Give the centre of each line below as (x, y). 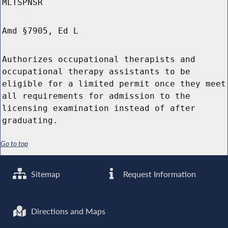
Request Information (159, 174)
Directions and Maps (67, 211)
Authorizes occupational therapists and (99, 60)
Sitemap (45, 174)
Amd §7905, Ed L (40, 31)
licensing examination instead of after (99, 108)
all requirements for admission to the (96, 96)
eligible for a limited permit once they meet (114, 84)
